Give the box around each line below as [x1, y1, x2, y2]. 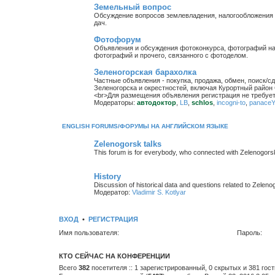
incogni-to [217, 98, 246, 106]
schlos [192, 98, 213, 106]
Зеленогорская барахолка [94, 67, 196, 77]
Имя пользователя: [59, 229, 119, 237]
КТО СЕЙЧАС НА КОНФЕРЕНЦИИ [59, 252, 170, 260]
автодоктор [137, 98, 176, 106]
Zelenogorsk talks [94, 139, 161, 149]
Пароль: [236, 229, 262, 237]
